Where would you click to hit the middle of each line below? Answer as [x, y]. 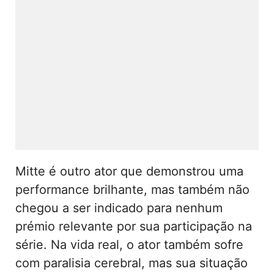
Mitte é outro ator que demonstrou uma [129, 171]
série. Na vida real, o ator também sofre [129, 244]
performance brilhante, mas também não [132, 189]
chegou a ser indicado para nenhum [119, 208]
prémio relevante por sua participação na [134, 226]
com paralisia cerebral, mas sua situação [131, 263]
